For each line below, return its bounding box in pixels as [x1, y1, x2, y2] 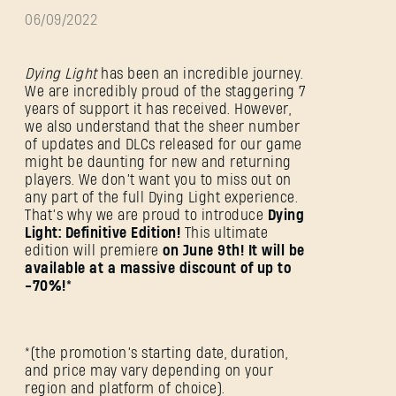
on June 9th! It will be [163, 243, 305, 259]
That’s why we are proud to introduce [25, 208, 268, 224]
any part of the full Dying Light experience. [25, 190, 298, 206]
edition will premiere [25, 243, 163, 259]
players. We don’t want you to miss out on [25, 172, 292, 188]
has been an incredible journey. [96, 66, 304, 82]
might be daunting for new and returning [25, 155, 292, 171]
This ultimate [180, 225, 268, 241]
